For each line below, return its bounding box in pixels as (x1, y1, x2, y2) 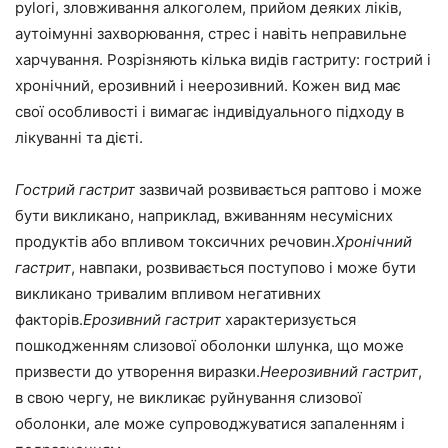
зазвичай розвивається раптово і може (135, 180, 422, 200)
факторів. (15, 310, 83, 330)
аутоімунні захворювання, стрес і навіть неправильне (15, 24, 407, 44)
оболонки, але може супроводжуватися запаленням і (15, 414, 405, 434)
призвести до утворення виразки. (15, 362, 260, 382)
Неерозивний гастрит (260, 362, 418, 382)
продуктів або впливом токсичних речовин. (15, 232, 335, 252)
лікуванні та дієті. (15, 128, 143, 148)
